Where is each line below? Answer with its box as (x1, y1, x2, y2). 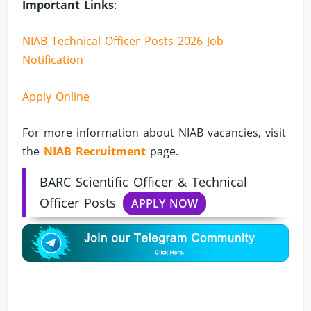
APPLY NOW (131, 196, 199, 212)
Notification (22, 52, 84, 68)
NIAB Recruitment (44, 144, 146, 160)
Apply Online (22, 88, 90, 104)
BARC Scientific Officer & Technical (40, 174, 248, 191)
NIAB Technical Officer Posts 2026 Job (22, 33, 224, 49)
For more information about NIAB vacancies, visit (22, 125, 287, 141)
